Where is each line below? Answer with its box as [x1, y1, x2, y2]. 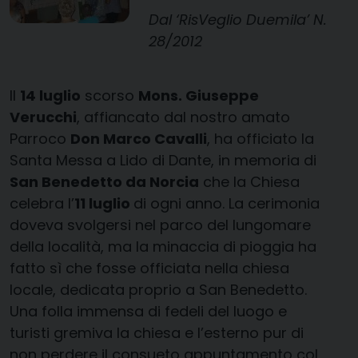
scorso [81, 85, 138, 105]
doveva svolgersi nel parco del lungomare [10, 214, 311, 235]
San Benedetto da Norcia [10, 171, 199, 192]
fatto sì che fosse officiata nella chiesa [10, 257, 289, 278]
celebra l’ [10, 193, 74, 213]
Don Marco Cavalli [70, 128, 207, 149]
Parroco [10, 128, 70, 149]
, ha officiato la [207, 128, 314, 149]
